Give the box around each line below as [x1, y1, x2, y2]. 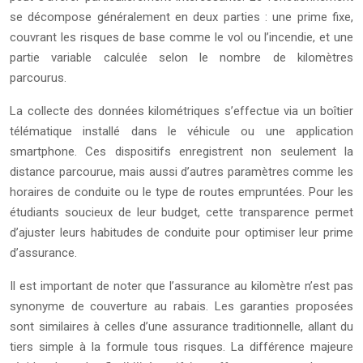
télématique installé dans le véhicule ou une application [10, 124, 353, 139]
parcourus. [10, 70, 66, 86]
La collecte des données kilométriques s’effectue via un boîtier [10, 104, 353, 119]
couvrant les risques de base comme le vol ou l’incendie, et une [10, 30, 353, 45]
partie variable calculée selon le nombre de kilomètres [10, 50, 353, 66]
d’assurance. [10, 246, 77, 261]
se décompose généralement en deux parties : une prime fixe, [10, 10, 353, 25]
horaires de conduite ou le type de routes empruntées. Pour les [10, 185, 353, 200]
